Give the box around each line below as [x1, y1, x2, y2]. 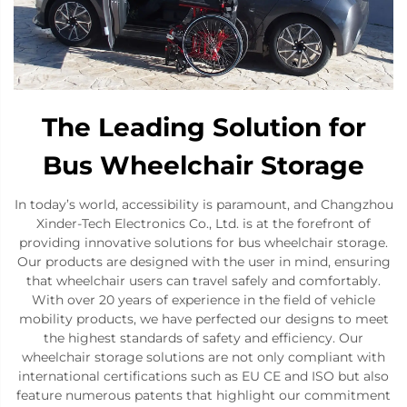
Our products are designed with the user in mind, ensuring [16, 253, 391, 270]
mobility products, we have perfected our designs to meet [18, 310, 389, 327]
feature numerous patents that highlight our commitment [16, 386, 391, 403]
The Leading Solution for [41, 111, 366, 143]
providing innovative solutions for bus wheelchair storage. [19, 233, 388, 251]
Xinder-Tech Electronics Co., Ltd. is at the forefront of [36, 214, 371, 232]
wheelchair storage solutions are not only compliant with [22, 348, 385, 365]
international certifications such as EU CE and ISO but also [18, 367, 389, 384]
